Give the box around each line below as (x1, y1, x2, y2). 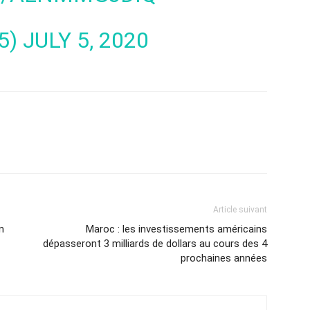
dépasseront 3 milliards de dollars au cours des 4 (43, 237, 267, 250)
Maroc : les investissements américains (86, 223, 267, 235)
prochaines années (181, 252, 267, 264)
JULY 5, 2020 (22, 27, 149, 53)
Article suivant (213, 205, 267, 215)
